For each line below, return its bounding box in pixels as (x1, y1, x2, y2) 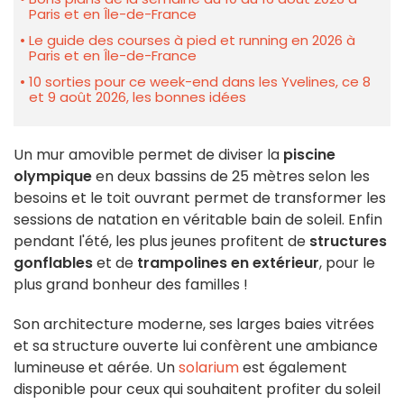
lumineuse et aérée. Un (14, 357, 179, 379)
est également (239, 357, 347, 379)
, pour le (319, 252, 375, 274)
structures (309, 231, 387, 252)
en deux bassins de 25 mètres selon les (92, 166, 370, 188)
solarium (179, 357, 239, 379)
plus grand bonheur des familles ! (14, 274, 252, 296)
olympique (14, 166, 92, 188)
